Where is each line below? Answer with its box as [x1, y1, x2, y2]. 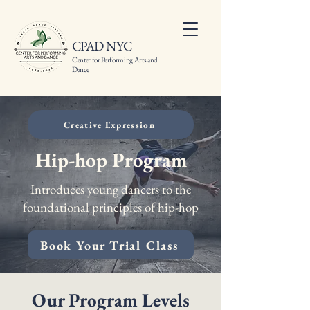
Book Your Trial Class [40, 237, 179, 253]
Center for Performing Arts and [72, 55, 158, 64]
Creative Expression [64, 118, 155, 131]
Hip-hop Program [35, 147, 187, 173]
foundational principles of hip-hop [23, 199, 199, 216]
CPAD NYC [72, 37, 132, 55]
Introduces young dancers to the [30, 181, 191, 198]
